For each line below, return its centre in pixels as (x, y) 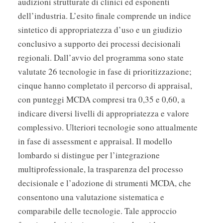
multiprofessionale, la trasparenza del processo (101, 169)
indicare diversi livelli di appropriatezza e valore (104, 113)
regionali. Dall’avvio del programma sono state (101, 58)
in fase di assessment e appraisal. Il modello (95, 141)
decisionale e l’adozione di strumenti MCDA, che (105, 183)
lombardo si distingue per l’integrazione (89, 155)
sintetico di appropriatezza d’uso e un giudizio (100, 30)
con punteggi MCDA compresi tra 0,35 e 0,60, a (102, 100)
